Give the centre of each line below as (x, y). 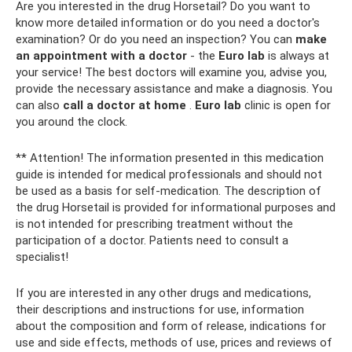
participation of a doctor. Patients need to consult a (152, 241)
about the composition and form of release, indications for (171, 326)
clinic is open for (286, 106)
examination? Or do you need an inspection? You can (156, 40)
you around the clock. (71, 122)
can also (39, 106)
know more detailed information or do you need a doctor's (168, 23)
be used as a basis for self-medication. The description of (169, 191)
